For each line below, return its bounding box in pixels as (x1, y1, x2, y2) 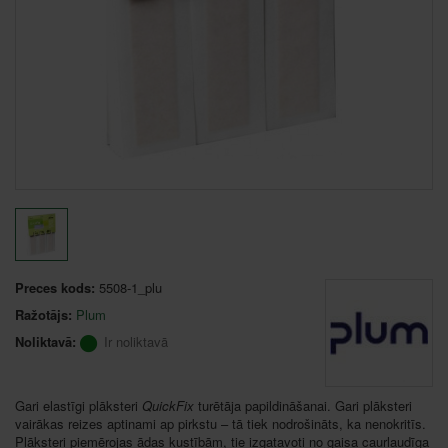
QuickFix (142, 395, 194, 415)
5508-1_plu (99, 277, 162, 297)
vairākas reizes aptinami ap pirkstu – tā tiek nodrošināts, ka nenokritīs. (15, 413, 426, 433)
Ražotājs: (15, 304, 72, 324)
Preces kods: (15, 277, 95, 297)
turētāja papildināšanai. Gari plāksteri (194, 395, 412, 415)
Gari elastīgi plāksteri (15, 395, 142, 415)
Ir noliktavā (104, 331, 168, 351)
